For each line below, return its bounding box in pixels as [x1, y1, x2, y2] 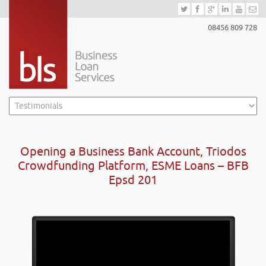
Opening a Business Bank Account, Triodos [20, 144, 246, 159]
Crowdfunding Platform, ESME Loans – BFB [17, 159, 249, 173]
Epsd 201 [109, 173, 157, 188]
